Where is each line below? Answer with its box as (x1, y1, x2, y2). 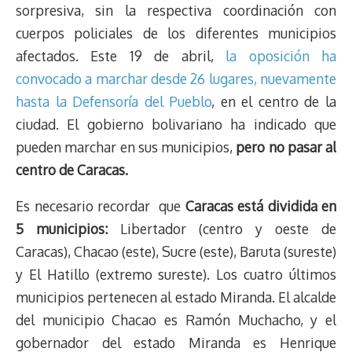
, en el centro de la (211, 92, 337, 110)
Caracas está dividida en (185, 197, 336, 215)
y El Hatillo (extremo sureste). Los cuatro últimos (16, 266, 336, 284)
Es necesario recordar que (16, 197, 185, 215)
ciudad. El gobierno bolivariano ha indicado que (16, 115, 336, 133)
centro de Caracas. (16, 160, 128, 178)
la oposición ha (225, 46, 337, 64)
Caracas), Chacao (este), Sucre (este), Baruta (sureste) (16, 243, 336, 261)
